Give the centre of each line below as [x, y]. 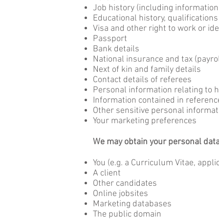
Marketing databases [132, 204]
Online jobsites [120, 194]
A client [107, 173]
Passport [110, 39]
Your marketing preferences [145, 121]
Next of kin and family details [147, 70]
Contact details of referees [142, 80]
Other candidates [125, 184]
